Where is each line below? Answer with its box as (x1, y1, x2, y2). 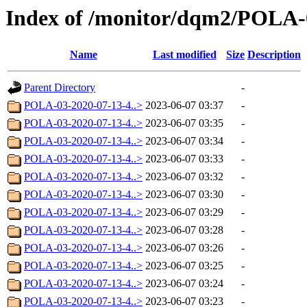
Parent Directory (24, 82, 95, 94)
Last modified (152, 49, 217, 61)
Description (247, 49, 301, 61)
